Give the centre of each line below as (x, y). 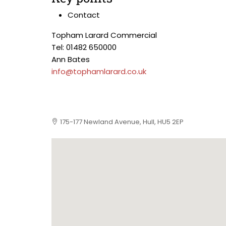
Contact (84, 15)
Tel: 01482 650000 (84, 47)
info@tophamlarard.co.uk (99, 71)
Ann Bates (71, 59)
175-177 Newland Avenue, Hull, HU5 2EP (122, 122)
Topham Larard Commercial (104, 35)
